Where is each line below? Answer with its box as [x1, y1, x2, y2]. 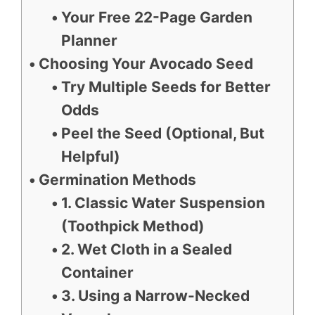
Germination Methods [39, 171, 197, 188]
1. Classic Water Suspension [60, 194, 265, 212]
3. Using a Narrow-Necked [60, 287, 250, 304]
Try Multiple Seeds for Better [60, 78, 271, 96]
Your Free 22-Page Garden [60, 8, 252, 26]
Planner [60, 32, 117, 49]
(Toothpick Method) [60, 217, 205, 235]
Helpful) [60, 148, 120, 165]
